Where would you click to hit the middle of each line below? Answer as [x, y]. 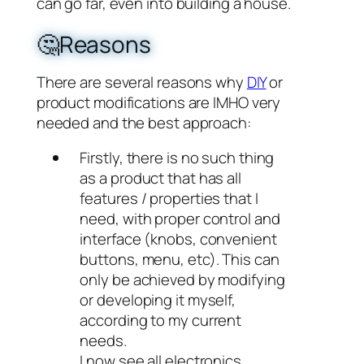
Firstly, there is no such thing [177, 158]
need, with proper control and [180, 219]
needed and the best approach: [143, 122]
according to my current [161, 320]
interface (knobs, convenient [178, 239]
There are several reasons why [141, 82]
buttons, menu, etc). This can [180, 259]
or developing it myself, [158, 300]
